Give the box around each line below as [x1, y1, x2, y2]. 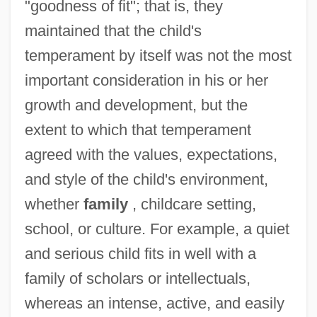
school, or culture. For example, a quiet [24, 219, 289, 238]
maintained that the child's [24, 21, 202, 40]
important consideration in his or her [24, 71, 268, 89]
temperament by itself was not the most [24, 46, 292, 64]
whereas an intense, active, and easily [24, 294, 284, 312]
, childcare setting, [127, 195, 256, 213]
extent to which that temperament [24, 120, 251, 139]
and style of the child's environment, [24, 170, 268, 188]
